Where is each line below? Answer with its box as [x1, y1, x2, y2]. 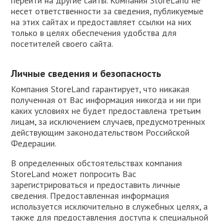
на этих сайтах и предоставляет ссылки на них [11, 16, 192, 28]
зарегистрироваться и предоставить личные [11, 179, 181, 190]
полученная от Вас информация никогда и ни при [11, 94, 201, 106]
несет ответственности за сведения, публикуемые [11, 5, 204, 17]
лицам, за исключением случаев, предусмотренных [11, 116, 206, 127]
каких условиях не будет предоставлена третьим [11, 105, 201, 116]
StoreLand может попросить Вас [11, 168, 137, 180]
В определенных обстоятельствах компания [11, 157, 183, 169]
